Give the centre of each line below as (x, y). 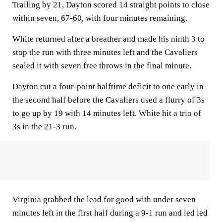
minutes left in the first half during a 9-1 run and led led (110, 213)
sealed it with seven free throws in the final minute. (102, 66)
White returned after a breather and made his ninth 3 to (109, 39)
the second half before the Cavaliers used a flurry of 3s (109, 100)
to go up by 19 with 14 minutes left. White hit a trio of (107, 113)
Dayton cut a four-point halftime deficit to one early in (108, 86)
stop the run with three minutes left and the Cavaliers (105, 52)
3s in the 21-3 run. (44, 127)
